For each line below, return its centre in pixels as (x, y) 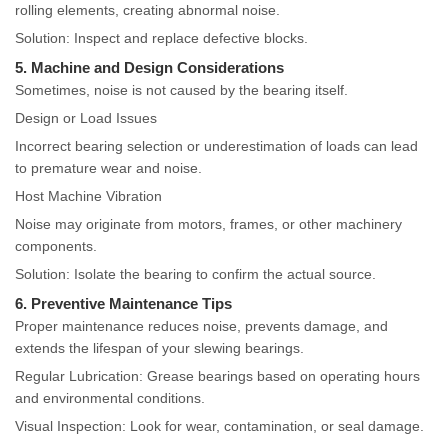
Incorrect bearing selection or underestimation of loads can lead (216, 146)
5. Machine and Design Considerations (149, 68)
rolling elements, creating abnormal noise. (147, 10)
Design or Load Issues (86, 118)
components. (56, 246)
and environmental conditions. (110, 398)
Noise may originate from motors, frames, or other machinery (208, 224)
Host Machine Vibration (88, 196)
